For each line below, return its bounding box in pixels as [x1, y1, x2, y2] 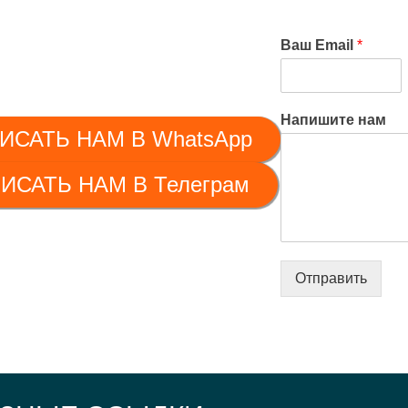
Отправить [294, 270, 367, 286]
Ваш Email [280, 37, 357, 53]
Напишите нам [280, 112, 386, 127]
